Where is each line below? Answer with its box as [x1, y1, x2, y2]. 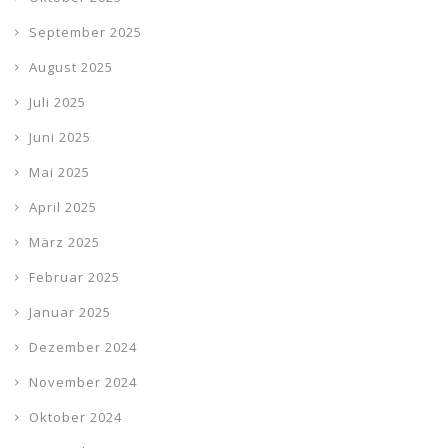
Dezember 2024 [29, 338, 137, 357]
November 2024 [29, 373, 137, 392]
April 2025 [29, 198, 97, 217]
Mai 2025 [29, 163, 90, 182]
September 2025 [29, 23, 142, 42]
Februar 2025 [29, 268, 120, 287]
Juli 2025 [29, 93, 86, 112]
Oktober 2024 [29, 408, 122, 427]
